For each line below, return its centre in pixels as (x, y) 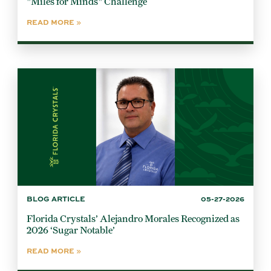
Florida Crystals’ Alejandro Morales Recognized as (133, 219)
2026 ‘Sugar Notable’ (71, 230)
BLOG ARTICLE (56, 199)
